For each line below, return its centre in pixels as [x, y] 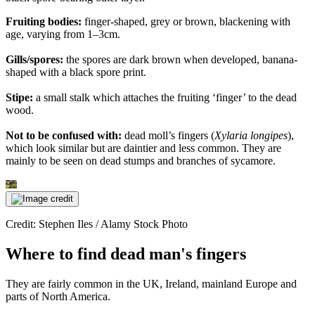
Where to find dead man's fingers [126, 253]
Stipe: [19, 97]
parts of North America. [58, 296]
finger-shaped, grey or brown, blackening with [186, 21]
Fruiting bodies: [44, 21]
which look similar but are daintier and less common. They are [143, 148]
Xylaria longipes [251, 135]
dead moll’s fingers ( [168, 135]
